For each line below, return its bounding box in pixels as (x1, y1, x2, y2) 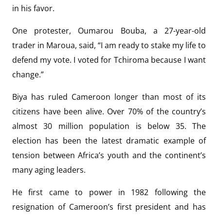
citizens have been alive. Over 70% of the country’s (12, 106, 206, 117)
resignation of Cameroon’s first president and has (12, 201, 206, 212)
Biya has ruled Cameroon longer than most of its (12, 91, 206, 102)
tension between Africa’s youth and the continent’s (12, 149, 206, 161)
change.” (12, 69, 44, 80)
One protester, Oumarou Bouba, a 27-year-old (12, 25, 206, 36)
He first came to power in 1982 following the (12, 186, 206, 198)
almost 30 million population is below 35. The (12, 120, 206, 131)
